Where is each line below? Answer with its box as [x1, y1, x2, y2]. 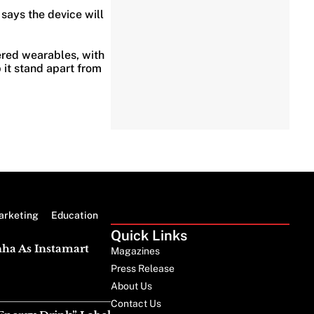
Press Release [111, 262, 175, 274]
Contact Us [111, 297, 162, 309]
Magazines [111, 245, 161, 257]
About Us [111, 280, 153, 292]
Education [50, 209, 98, 221]
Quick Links [111, 226, 188, 244]
